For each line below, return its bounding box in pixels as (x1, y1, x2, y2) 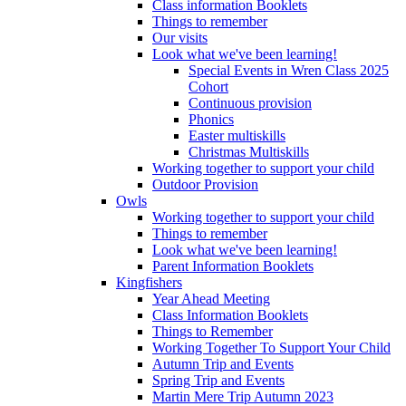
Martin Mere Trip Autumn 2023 (152, 388, 333, 404)
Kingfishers (116, 274, 182, 290)
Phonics (188, 111, 234, 127)
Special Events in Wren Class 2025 (188, 62, 389, 78)
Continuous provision (188, 94, 312, 111)
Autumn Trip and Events (152, 355, 294, 372)
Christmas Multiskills (188, 143, 309, 159)
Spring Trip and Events (152, 372, 285, 388)
